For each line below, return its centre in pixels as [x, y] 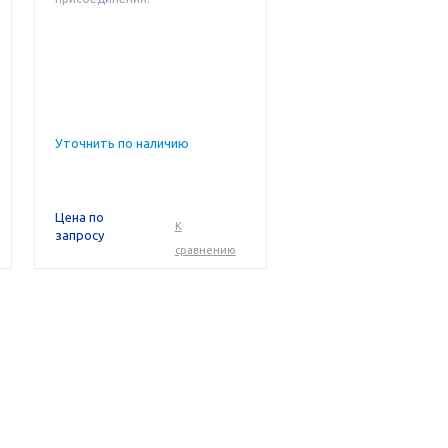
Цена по [80, 217]
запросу [80, 235]
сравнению [205, 250]
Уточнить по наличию [122, 143]
